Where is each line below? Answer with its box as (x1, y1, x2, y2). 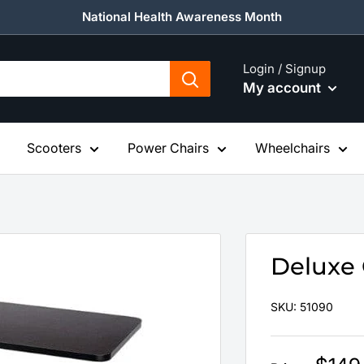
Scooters (27, 140, 81, 156)
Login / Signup (243, 60, 326, 76)
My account (243, 79, 324, 96)
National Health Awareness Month (82, 9, 282, 24)
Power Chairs (128, 140, 209, 156)
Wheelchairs (255, 140, 330, 156)
